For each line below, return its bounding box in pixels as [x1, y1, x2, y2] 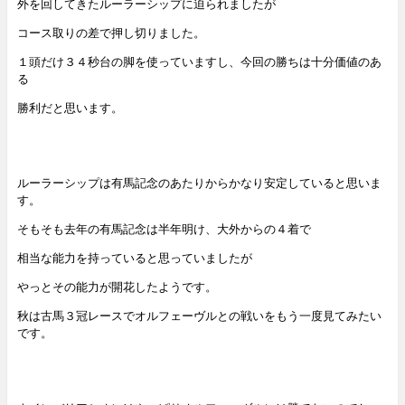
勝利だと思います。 [16, 99, 123, 116]
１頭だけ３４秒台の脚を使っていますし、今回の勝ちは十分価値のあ [16, 52, 381, 70]
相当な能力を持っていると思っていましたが [16, 249, 252, 266]
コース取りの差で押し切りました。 [16, 24, 205, 41]
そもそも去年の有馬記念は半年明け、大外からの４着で [16, 220, 311, 237]
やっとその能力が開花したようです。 [16, 278, 217, 295]
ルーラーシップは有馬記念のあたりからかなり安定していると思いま [16, 174, 381, 191]
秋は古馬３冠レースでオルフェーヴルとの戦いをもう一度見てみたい [16, 306, 381, 324]
